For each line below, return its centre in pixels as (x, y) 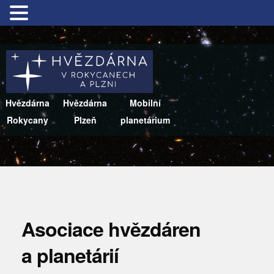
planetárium (145, 120)
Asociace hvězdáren (111, 229)
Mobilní (145, 103)
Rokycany (28, 120)
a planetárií (70, 255)
